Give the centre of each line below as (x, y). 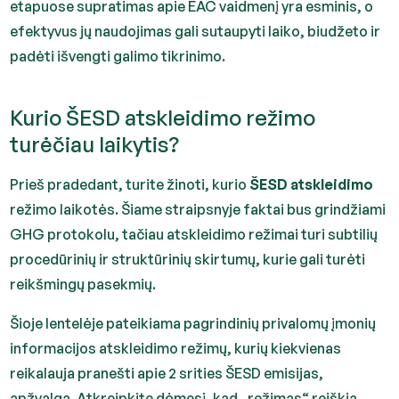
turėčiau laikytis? (95, 144)
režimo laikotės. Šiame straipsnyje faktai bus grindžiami (198, 209)
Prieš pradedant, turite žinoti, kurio (130, 184)
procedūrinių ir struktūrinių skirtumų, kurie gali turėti (188, 259)
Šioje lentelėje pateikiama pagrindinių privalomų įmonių (193, 323)
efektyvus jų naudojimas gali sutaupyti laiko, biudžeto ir (195, 31)
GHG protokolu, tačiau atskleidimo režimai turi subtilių (194, 234)
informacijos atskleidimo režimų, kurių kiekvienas (176, 348)
